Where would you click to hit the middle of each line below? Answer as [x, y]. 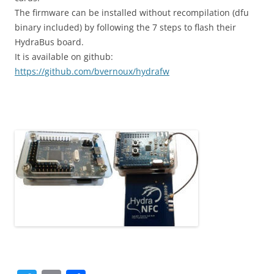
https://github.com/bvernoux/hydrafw [92, 71]
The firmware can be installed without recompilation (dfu [132, 13]
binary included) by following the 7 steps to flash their [125, 27]
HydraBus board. [49, 42]
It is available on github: [64, 57]
